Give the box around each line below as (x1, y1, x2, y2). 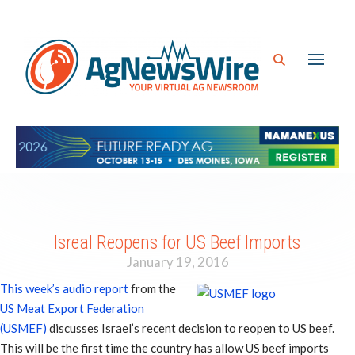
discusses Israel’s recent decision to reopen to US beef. (47, 321, 334, 336)
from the (128, 281, 176, 296)
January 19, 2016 (126, 253, 229, 270)
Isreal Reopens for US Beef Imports (54, 231, 301, 254)
